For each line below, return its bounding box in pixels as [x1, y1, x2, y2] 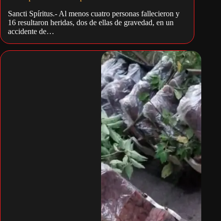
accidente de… [8, 27, 54, 36]
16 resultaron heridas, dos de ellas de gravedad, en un [8, 18, 174, 27]
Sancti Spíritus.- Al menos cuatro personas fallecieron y [8, 9, 180, 18]
